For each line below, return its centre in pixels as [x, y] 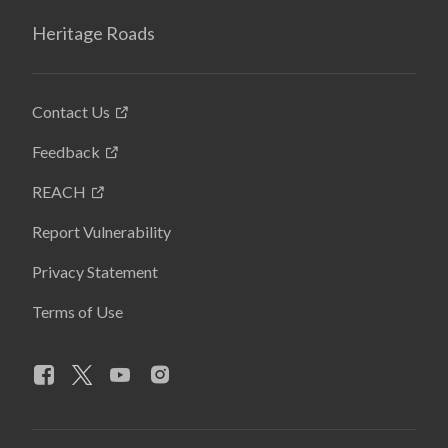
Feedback [66, 151]
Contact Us [71, 111]
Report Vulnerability [101, 231]
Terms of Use [77, 311]
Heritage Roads [93, 32]
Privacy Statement [95, 271]
